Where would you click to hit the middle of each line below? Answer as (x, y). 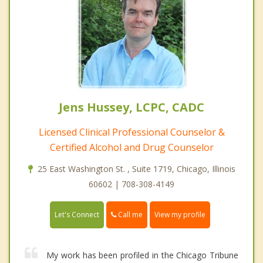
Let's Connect (77, 215)
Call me (129, 214)
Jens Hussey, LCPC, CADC (131, 107)
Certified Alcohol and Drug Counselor (131, 147)
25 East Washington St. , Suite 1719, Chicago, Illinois (136, 168)
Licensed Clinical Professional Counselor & (131, 132)
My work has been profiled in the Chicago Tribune (142, 255)
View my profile (180, 215)
